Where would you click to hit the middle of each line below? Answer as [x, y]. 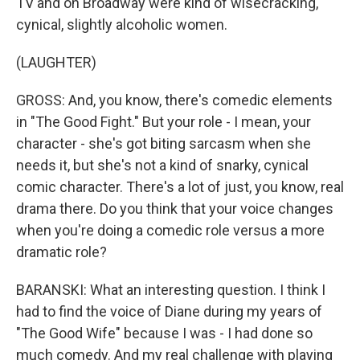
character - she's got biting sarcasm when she [164, 143]
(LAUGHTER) [56, 62]
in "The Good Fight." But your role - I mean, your [164, 122]
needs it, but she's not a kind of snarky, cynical [162, 165]
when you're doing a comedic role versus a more [170, 230]
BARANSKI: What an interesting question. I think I [171, 290]
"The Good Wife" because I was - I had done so [164, 333]
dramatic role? [61, 252]
